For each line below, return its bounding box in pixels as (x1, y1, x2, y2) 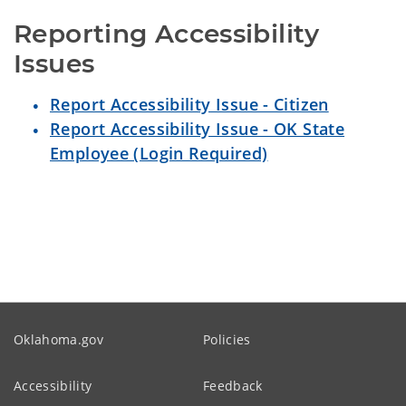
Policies (203, 331, 251, 348)
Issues (14, 48, 95, 79)
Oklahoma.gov (14, 331, 104, 348)
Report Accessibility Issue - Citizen (50, 93, 329, 115)
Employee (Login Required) (50, 142, 268, 164)
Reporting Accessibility (14, 18, 320, 49)
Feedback (203, 377, 263, 394)
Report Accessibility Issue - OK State (50, 118, 345, 140)
